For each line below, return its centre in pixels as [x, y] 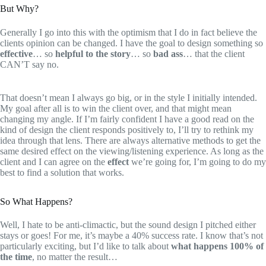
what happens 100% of [217, 246]
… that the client [214, 53]
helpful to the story [93, 53]
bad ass [168, 53]
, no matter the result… [75, 257]
